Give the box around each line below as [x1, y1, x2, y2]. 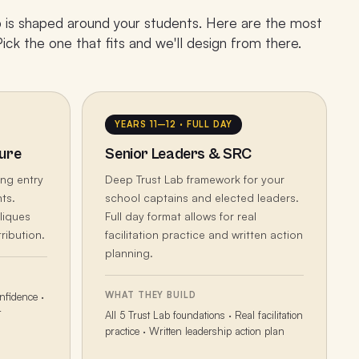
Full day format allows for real [105, 209, 257, 224]
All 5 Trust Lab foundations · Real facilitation [105, 309, 304, 322]
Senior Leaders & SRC [105, 145, 252, 163]
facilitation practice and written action [105, 228, 304, 242]
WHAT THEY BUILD [105, 289, 196, 301]
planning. [105, 246, 154, 260]
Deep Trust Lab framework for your [105, 172, 285, 187]
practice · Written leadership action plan [105, 325, 285, 338]
